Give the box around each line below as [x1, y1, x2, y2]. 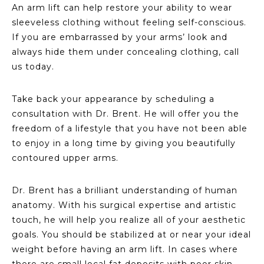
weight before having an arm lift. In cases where [12, 243, 238, 255]
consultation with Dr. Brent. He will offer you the [12, 108, 239, 119]
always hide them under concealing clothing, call [12, 46, 239, 57]
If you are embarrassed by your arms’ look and [12, 31, 227, 42]
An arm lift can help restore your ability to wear [12, 2, 232, 13]
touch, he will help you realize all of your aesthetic [12, 214, 246, 225]
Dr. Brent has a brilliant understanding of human [12, 184, 237, 196]
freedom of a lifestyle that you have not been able [12, 123, 247, 134]
